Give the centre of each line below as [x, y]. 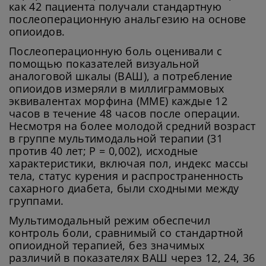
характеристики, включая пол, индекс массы [129, 164]
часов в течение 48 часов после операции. [125, 114]
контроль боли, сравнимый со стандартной [126, 233]
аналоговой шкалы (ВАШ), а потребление [121, 76]
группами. [37, 201]
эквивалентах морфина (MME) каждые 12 [118, 101]
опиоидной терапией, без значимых [107, 246]
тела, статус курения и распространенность [126, 176]
